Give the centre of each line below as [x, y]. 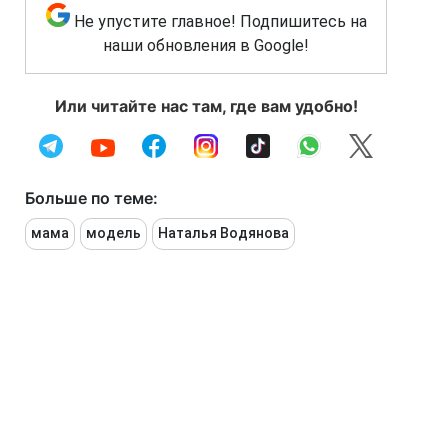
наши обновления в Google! [206, 45]
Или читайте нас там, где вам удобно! [206, 105]
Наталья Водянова [223, 232]
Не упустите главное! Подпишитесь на [220, 21]
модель [113, 232]
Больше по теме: [91, 197]
